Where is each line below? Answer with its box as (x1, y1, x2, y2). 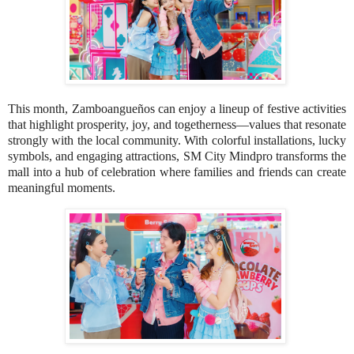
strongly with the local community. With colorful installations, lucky (8, 133, 346, 147)
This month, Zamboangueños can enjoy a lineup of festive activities (8, 101, 346, 115)
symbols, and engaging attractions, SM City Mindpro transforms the (8, 149, 346, 163)
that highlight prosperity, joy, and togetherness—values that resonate (8, 117, 346, 131)
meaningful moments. (8, 180, 115, 194)
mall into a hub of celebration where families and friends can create (8, 164, 346, 179)
